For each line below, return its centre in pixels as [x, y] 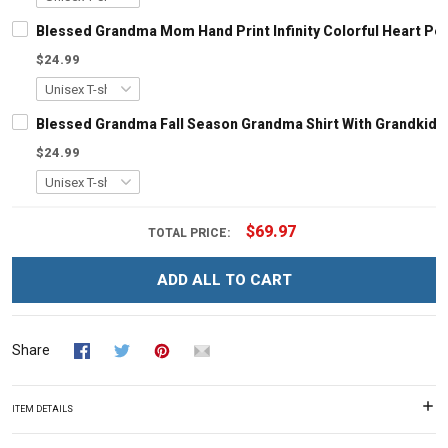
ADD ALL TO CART [224, 280]
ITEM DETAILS [42, 408]
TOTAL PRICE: [191, 233]
